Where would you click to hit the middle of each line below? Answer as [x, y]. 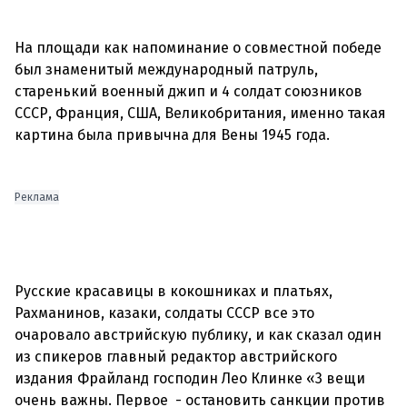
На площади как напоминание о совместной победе [198, 48]
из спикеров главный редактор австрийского [176, 357]
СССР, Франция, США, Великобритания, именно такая [200, 113]
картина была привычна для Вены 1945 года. [172, 135]
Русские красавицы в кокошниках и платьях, [174, 291]
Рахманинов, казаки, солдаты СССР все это [164, 313]
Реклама [37, 197]
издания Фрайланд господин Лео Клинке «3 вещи [190, 378]
